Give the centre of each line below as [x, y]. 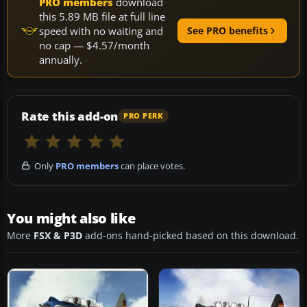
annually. [61, 59]
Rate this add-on [70, 116]
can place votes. [152, 165]
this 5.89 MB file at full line [102, 16]
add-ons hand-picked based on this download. [191, 235]
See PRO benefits [228, 31]
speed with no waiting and [101, 30]
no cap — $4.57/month [94, 45]
